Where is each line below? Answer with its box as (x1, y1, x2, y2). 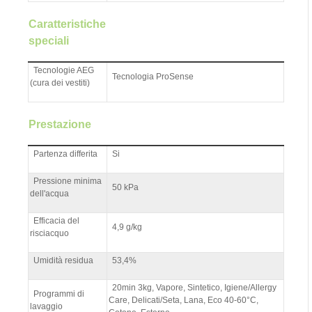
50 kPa (112, 182, 139, 192)
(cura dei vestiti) (30, 77, 90, 88)
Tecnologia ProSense (112, 71, 194, 81)
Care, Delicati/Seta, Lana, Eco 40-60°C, (109, 295, 258, 305)
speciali (29, 34, 69, 47)
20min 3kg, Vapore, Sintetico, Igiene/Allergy (112, 282, 276, 292)
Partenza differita (33, 148, 97, 159)
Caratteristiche (29, 17, 106, 30)
